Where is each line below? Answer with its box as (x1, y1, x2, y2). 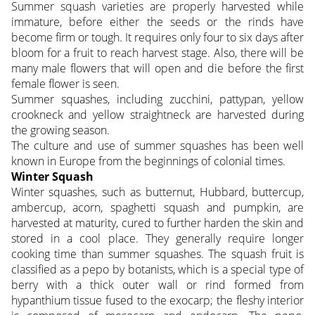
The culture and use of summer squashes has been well (11, 138, 304, 154)
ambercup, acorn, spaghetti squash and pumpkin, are (11, 200, 304, 216)
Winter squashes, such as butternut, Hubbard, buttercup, (11, 184, 304, 200)
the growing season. (11, 122, 110, 139)
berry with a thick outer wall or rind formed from (11, 277, 304, 293)
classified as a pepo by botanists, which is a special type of (11, 262, 304, 278)
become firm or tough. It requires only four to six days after (11, 30, 304, 46)
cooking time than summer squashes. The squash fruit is (11, 246, 304, 262)
